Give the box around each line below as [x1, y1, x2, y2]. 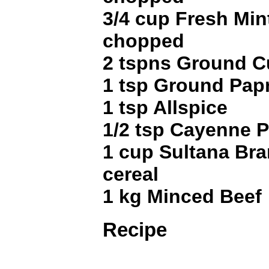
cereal [103, 163, 159, 185]
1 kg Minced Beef [103, 185, 262, 207]
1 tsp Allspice [103, 96, 228, 118]
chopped [103, 29, 184, 52]
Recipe [103, 219, 167, 241]
